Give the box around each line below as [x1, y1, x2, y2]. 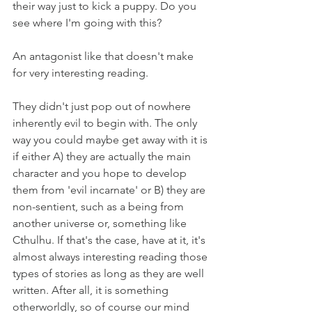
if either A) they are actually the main [13, 150, 194, 163]
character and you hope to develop [13, 166, 189, 180]
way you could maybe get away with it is [13, 133, 210, 146]
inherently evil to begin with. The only [13, 116, 200, 130]
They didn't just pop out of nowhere [13, 100, 194, 113]
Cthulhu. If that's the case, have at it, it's [13, 233, 208, 247]
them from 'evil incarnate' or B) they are [13, 183, 208, 196]
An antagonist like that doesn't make [13, 49, 196, 63]
